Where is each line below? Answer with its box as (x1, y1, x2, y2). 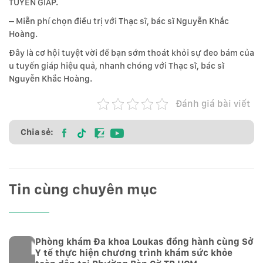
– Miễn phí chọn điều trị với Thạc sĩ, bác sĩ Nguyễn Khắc (9, 16, 229, 27)
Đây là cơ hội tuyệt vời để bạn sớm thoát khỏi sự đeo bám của (9, 48, 254, 59)
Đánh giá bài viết (175, 98, 250, 110)
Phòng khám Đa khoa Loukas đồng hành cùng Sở (35, 236, 254, 248)
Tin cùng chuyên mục (9, 180, 157, 198)
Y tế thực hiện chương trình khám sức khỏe (35, 247, 233, 259)
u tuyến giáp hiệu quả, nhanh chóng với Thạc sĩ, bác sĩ (9, 60, 224, 72)
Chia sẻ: (21, 127, 53, 138)
